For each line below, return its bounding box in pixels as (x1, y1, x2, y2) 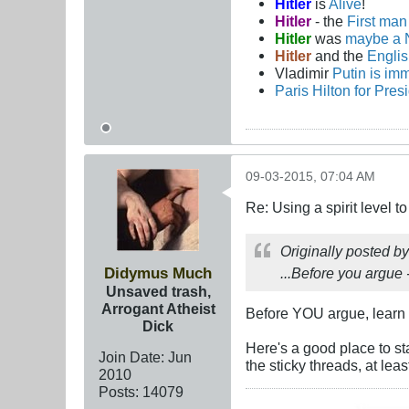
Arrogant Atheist (100, 300, 215, 318)
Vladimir (275, 64, 333, 81)
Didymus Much (104, 264, 212, 283)
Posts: (99, 383, 139, 401)
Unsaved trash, (105, 283, 211, 300)
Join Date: (99, 349, 164, 366)
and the (315, 47, 368, 64)
